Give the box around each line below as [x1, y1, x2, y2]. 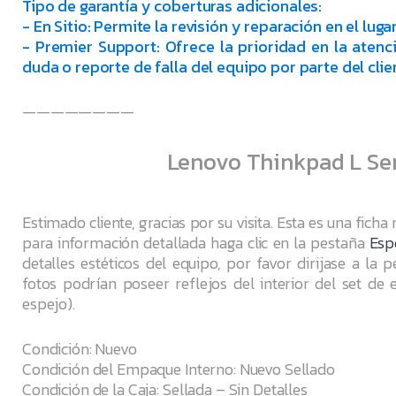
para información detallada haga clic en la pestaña [22, 231, 369, 255]
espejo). [22, 292, 75, 316]
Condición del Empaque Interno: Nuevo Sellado [22, 357, 335, 382]
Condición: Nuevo [22, 337, 137, 362]
